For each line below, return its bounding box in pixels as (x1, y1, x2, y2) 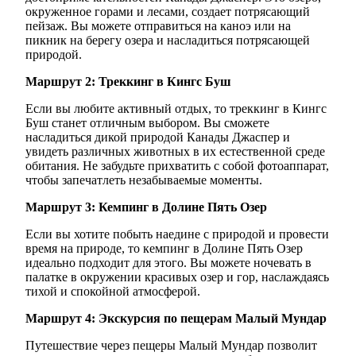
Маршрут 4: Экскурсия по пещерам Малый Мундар (25, 311, 327, 325)
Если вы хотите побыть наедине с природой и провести (25, 226, 329, 241)
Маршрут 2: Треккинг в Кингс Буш (25, 74, 231, 88)
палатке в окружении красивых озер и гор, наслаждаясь (25, 269, 329, 284)
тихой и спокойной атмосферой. (25, 284, 200, 298)
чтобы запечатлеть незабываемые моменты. (25, 172, 262, 187)
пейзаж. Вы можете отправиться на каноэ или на (25, 18, 291, 33)
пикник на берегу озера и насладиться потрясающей (25, 33, 310, 47)
